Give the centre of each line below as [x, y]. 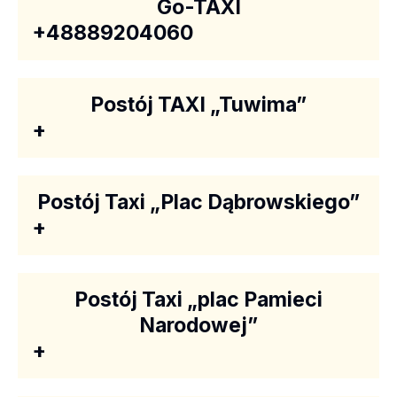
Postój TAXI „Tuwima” [198, 105]
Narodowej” [198, 325]
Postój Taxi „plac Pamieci [198, 300]
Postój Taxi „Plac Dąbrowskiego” [198, 202]
